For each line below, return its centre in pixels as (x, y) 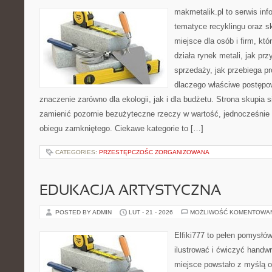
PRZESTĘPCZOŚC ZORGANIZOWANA (154, 152)
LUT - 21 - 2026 (151, 212)
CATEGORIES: (77, 152)
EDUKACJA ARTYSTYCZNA (130, 191)
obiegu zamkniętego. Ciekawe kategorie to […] (121, 128)
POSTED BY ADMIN (84, 212)
